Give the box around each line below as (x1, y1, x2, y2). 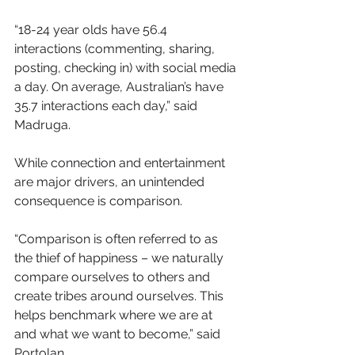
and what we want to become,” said (14, 326, 223, 342)
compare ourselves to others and (14, 269, 213, 284)
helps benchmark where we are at (14, 307, 216, 323)
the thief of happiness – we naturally (14, 250, 227, 265)
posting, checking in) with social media (14, 59, 239, 75)
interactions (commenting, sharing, (14, 40, 218, 56)
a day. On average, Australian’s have (14, 78, 227, 94)
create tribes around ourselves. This (14, 288, 227, 303)
